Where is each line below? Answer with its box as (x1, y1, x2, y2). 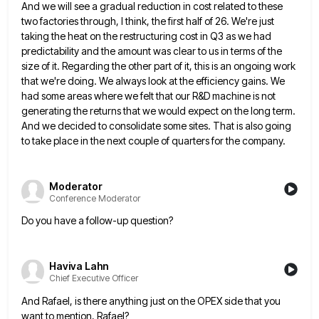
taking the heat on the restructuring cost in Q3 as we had (21, 30, 271, 43)
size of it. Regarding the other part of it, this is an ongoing (21, 60, 271, 73)
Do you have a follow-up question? (21, 214, 173, 227)
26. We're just (215, 15, 274, 28)
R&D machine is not (192, 90, 276, 103)
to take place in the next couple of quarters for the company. (21, 135, 286, 147)
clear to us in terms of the (173, 45, 282, 58)
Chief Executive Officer (49, 273, 138, 284)
